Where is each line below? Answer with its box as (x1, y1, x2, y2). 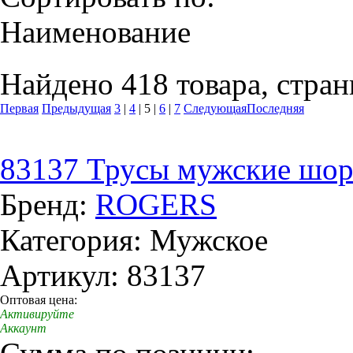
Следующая (184, 102, 247, 115)
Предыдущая (42, 102, 111, 115)
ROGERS (95, 188, 217, 221)
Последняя (247, 102, 304, 115)
